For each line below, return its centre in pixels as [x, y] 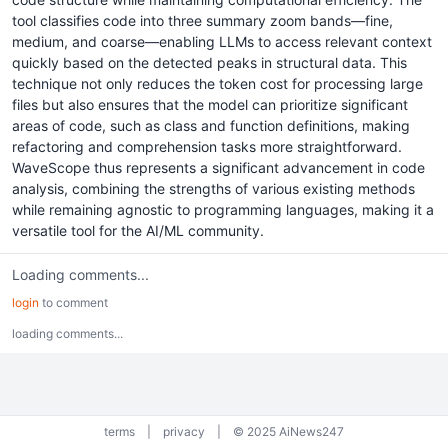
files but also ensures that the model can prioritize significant [210, 104]
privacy [184, 431]
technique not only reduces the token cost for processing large [217, 83]
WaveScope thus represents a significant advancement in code [218, 167]
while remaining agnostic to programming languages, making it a [223, 209]
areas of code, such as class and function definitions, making [211, 125]
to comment [73, 302]
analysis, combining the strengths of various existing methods [213, 188]
